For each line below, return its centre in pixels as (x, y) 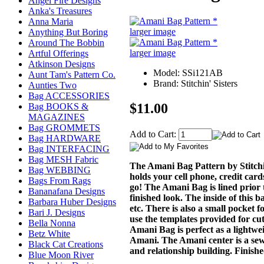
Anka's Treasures (60, 11)
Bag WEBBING (60, 170)
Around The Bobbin (66, 43)
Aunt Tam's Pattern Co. (72, 75)
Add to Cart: (154, 134)
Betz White (49, 234)
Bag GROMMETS (64, 128)
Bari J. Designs (57, 213)
